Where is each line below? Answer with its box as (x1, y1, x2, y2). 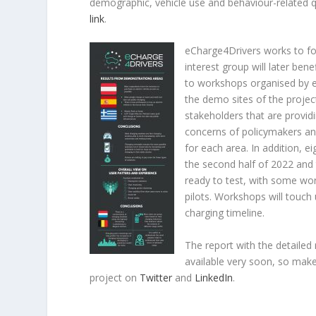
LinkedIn (195, 270, 233, 284)
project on (90, 270, 140, 284)
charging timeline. (185, 206, 265, 220)
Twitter (140, 270, 173, 284)
